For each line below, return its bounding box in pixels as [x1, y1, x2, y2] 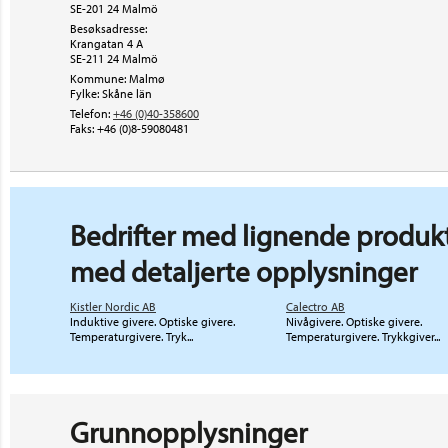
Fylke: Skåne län [70, 86, 152, 101]
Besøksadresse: [70, 21, 147, 36]
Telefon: [70, 106, 110, 121]
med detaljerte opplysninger [70, 253, 417, 289]
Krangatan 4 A [70, 36, 143, 51]
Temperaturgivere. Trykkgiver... [286, 329, 440, 344]
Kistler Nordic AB [70, 299, 156, 314]
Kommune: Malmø [70, 71, 165, 86]
